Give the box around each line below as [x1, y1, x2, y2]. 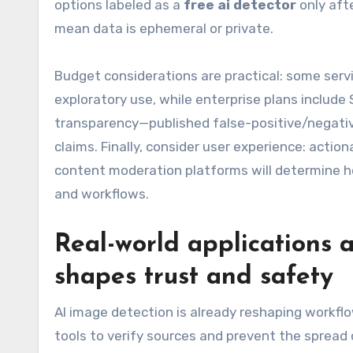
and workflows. [54, 186, 149, 202]
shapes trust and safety [54, 265, 333, 290]
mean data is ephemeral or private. [54, 20, 273, 36]
